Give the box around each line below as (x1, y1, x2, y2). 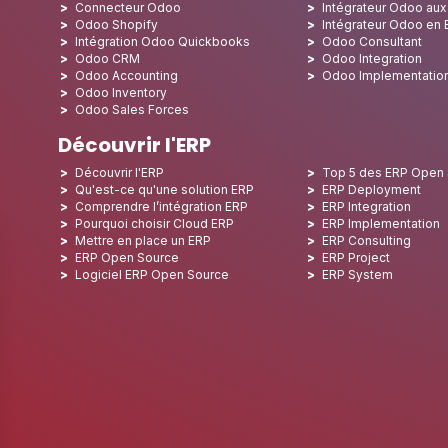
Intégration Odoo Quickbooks (75, 34, 250, 50)
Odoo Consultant (322, 34, 423, 50)
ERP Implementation (322, 216, 441, 232)
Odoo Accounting (75, 68, 178, 84)
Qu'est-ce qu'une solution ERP (75, 182, 254, 198)
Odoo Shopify (75, 17, 158, 33)
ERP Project (322, 250, 391, 266)
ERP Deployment (322, 182, 422, 198)
